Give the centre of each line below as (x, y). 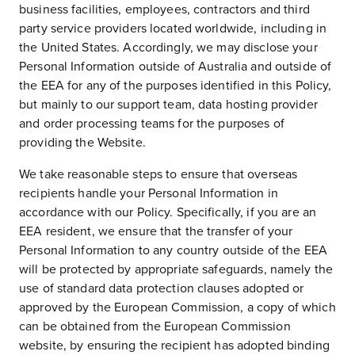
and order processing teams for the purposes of (152, 124)
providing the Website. (82, 143)
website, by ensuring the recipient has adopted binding (174, 345)
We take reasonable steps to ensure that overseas (158, 174)
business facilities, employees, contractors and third (164, 10)
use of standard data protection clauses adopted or (162, 288)
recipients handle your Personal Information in (149, 193)
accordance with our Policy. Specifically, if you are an (168, 212)
